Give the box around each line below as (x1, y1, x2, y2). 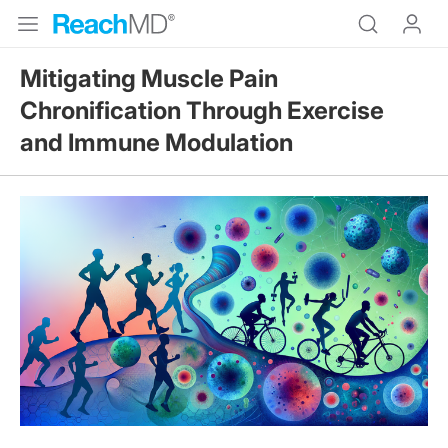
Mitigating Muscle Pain (20, 64, 278, 93)
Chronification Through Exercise (20, 96, 384, 125)
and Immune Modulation (20, 128, 293, 157)
